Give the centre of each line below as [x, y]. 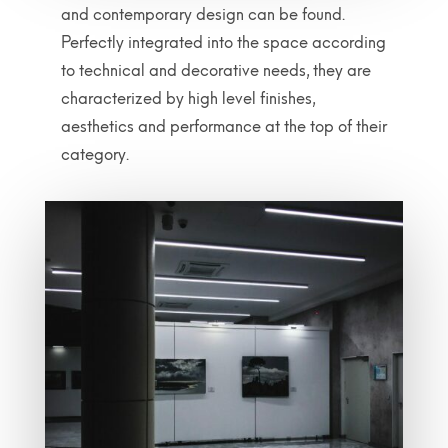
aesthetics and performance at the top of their [223, 126]
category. [94, 154]
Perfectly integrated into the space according [223, 42]
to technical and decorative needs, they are [215, 70]
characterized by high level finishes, [187, 98]
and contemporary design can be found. [202, 14]
